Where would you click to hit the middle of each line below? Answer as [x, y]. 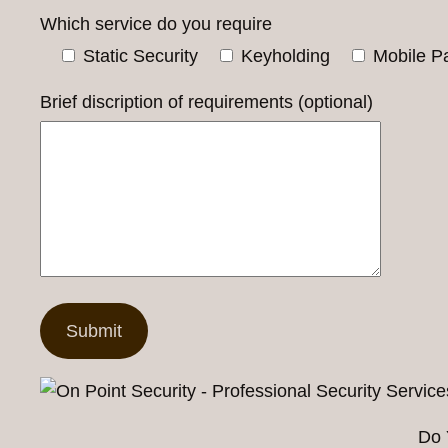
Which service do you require [156, 23]
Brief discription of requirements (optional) [206, 102]
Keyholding [285, 56]
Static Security [140, 56]
